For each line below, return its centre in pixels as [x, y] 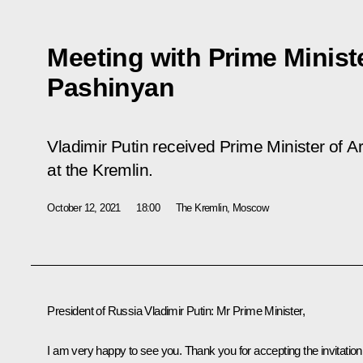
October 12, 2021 [84, 207]
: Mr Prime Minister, [258, 310]
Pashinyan [111, 87]
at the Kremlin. [100, 170]
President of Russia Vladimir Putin [129, 310]
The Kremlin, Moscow [222, 207]
